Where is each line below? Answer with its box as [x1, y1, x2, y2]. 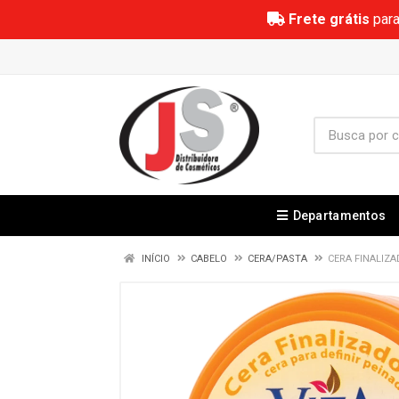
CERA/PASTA [248, 253, 307, 265]
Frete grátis [288, 11, 370, 28]
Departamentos [292, 208, 387, 223]
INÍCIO [139, 253, 170, 265]
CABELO [191, 253, 227, 265]
